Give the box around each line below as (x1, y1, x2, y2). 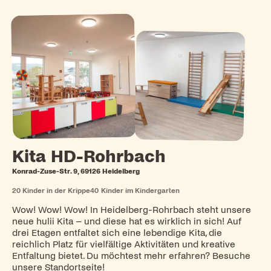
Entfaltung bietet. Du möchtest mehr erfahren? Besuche (11, 250, 250, 261)
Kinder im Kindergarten (100, 187, 180, 195)
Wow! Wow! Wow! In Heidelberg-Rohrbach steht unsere (11, 204, 251, 215)
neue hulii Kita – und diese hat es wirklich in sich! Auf (11, 216, 241, 226)
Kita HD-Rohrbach (11, 148, 166, 166)
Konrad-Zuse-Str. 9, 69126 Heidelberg (11, 168, 140, 175)
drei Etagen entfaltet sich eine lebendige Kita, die (11, 227, 222, 238)
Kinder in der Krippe (22, 187, 91, 195)
